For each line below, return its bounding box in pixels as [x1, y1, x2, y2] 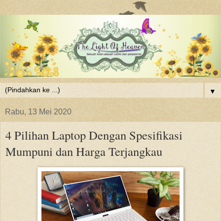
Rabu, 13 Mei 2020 [5, 107, 72, 116]
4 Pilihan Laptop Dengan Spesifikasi [5, 126, 183, 143]
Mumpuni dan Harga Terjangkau [5, 143, 162, 159]
